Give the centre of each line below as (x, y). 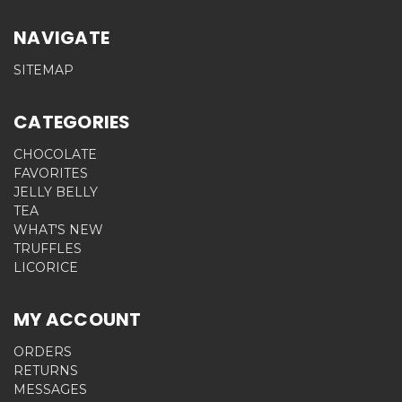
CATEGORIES (72, 122)
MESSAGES (50, 389)
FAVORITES (51, 173)
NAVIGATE (61, 37)
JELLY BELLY (56, 192)
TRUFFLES (48, 248)
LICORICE (46, 267)
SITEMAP (44, 70)
